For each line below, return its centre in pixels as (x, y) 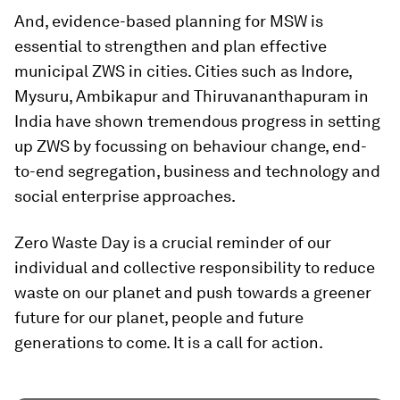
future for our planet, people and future (159, 317)
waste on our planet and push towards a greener (193, 292)
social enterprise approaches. (125, 196)
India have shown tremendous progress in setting (197, 121)
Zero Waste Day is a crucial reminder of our (173, 242)
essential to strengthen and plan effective (171, 46)
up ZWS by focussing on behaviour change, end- (191, 146)
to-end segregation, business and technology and (197, 171)
